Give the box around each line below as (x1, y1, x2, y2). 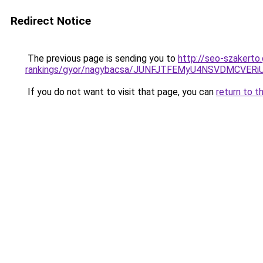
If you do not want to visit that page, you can (25, 86, 216, 97)
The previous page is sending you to (25, 53, 178, 64)
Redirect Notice (11, 14, 91, 28)
